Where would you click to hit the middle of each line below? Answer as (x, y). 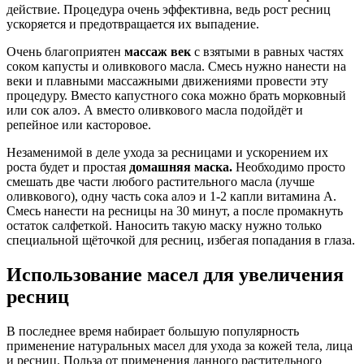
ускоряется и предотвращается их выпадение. (133, 24)
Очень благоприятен (65, 51)
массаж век (158, 51)
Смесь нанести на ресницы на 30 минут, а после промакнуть (175, 210)
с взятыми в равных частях (267, 51)
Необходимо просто (289, 167)
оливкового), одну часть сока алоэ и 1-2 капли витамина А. (171, 196)
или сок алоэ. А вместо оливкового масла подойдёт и (155, 110)
